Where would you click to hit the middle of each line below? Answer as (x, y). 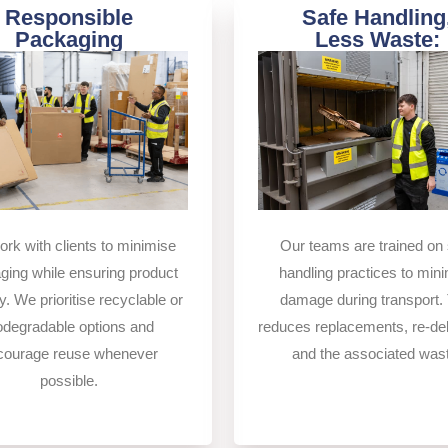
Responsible (69, 18)
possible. (69, 381)
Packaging (69, 40)
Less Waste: (377, 40)
